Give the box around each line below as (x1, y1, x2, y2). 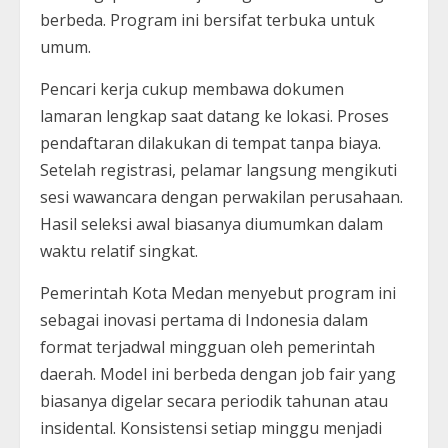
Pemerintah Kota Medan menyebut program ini (40, 281, 396, 304)
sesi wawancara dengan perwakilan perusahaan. (40, 185, 403, 208)
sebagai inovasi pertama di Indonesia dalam (40, 308, 368, 331)
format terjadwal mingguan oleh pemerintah (40, 335, 375, 358)
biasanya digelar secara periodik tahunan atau (40, 389, 388, 412)
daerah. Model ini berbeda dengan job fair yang (40, 362, 396, 385)
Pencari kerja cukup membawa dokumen (40, 77, 344, 100)
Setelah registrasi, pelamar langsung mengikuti (40, 158, 397, 181)
